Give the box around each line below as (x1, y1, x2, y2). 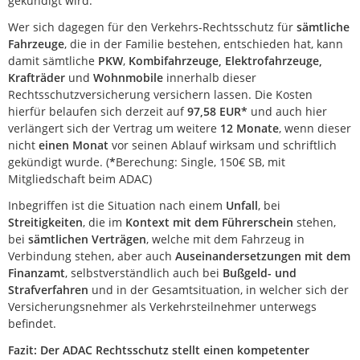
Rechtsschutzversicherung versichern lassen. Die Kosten (8, 87, 313, 102)
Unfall (226, 198, 258, 213)
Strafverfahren (8, 282, 88, 297)
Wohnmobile (93, 70, 163, 85)
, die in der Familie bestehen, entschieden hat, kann (64, 36, 343, 51)
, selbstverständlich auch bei (65, 265, 223, 280)
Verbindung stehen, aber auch (8, 248, 175, 264)
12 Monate (220, 121, 279, 136)
